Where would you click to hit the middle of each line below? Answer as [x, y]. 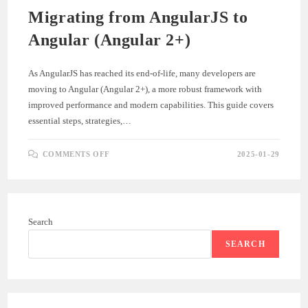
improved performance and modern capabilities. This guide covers [151, 105]
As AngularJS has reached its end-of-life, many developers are [142, 74]
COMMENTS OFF [76, 154]
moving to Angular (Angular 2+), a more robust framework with [145, 89]
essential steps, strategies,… [80, 121]
